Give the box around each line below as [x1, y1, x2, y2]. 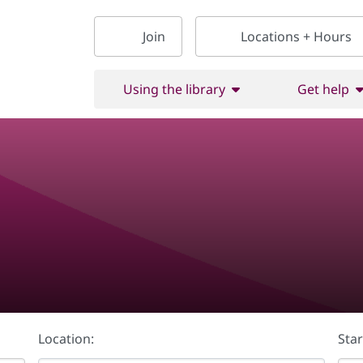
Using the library [122, 80, 225, 98]
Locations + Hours [241, 28, 352, 45]
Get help [297, 80, 349, 98]
